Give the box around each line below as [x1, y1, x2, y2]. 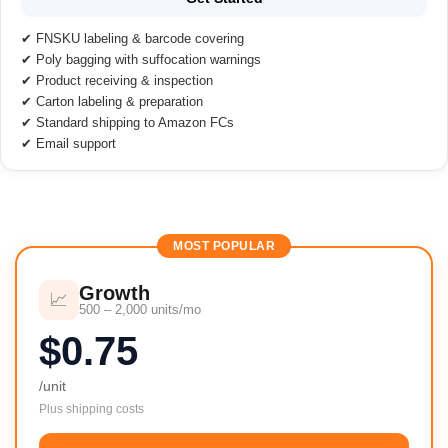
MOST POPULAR [173, 238, 275, 253]
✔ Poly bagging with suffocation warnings [21, 51, 261, 67]
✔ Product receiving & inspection [21, 72, 213, 88]
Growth [79, 282, 150, 305]
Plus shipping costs [39, 401, 144, 416]
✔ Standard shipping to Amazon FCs [21, 114, 234, 130]
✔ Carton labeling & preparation [21, 93, 203, 109]
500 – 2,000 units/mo [79, 302, 201, 318]
